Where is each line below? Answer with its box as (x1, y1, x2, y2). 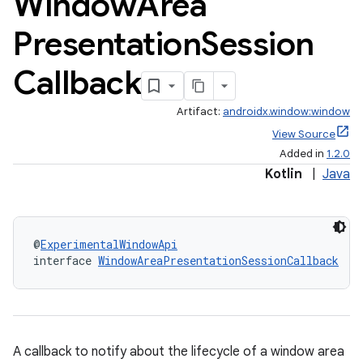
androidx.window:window (223, 105, 350, 118)
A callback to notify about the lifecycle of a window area (13, 344, 344, 360)
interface (33, 253, 98, 268)
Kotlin (265, 166, 302, 182)
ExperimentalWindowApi (41, 237, 177, 252)
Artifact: (177, 105, 223, 118)
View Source (272, 127, 335, 141)
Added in (280, 147, 327, 160)
